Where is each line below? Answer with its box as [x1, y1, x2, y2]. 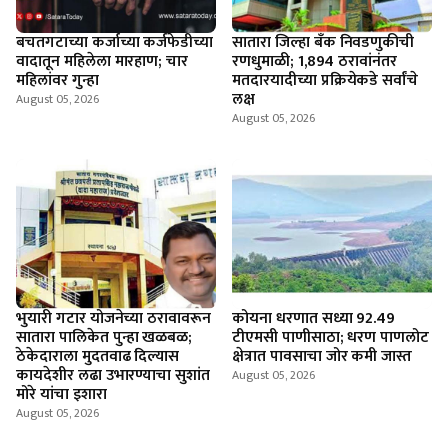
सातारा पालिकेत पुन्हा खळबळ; [16, 324, 193, 351]
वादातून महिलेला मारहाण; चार [16, 48, 189, 75]
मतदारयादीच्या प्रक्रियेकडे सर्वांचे [232, 67, 419, 94]
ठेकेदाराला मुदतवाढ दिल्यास [16, 343, 180, 370]
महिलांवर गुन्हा [16, 67, 99, 94]
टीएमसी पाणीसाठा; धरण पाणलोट [232, 324, 430, 351]
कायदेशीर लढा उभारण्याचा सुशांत [16, 362, 211, 389]
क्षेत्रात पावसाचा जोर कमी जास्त [232, 343, 413, 370]
